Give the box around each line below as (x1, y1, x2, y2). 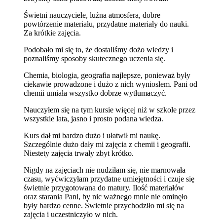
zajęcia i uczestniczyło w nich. (24, 210, 118, 219)
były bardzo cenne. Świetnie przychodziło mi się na (24, 201, 184, 210)
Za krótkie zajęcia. (24, 28, 81, 37)
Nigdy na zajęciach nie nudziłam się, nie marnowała (24, 165, 185, 174)
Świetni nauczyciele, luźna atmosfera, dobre (24, 10, 160, 19)
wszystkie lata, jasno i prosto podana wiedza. (24, 114, 163, 123)
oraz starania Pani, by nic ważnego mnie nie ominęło (24, 192, 187, 201)
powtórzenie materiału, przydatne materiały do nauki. (24, 19, 189, 28)
